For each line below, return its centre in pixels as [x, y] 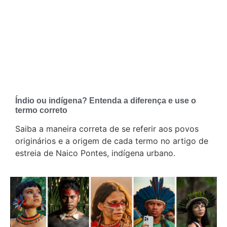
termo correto [41, 110]
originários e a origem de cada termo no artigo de [112, 141]
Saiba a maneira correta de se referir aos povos [107, 129]
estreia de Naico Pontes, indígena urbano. [95, 153]
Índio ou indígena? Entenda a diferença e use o [106, 101]
